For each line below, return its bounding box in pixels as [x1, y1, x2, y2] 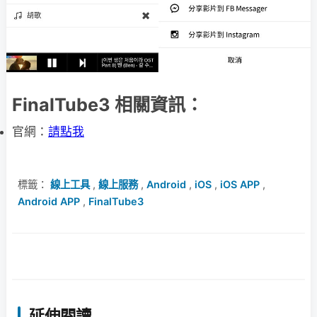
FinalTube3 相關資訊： [12, 93, 203, 115]
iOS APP [220, 178, 260, 190]
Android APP [18, 195, 80, 207]
